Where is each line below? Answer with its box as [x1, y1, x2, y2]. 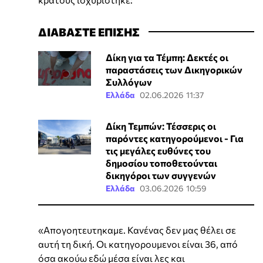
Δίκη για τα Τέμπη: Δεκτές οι [105, 51, 228, 63]
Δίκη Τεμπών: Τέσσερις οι [105, 120, 216, 131]
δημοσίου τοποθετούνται [105, 157, 217, 168]
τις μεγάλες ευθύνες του [105, 144, 211, 156]
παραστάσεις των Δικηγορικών [105, 63, 242, 75]
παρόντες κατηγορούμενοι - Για [105, 132, 244, 144]
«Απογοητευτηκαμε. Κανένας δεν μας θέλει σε [38, 224, 236, 235]
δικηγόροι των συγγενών [105, 169, 216, 181]
